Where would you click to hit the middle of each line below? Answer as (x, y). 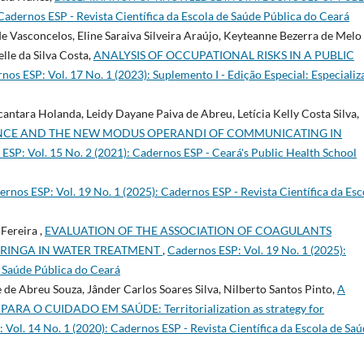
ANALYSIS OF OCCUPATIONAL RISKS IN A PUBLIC (224, 54)
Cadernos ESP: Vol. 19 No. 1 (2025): (257, 249)
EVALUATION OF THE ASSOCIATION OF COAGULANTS (188, 230)
